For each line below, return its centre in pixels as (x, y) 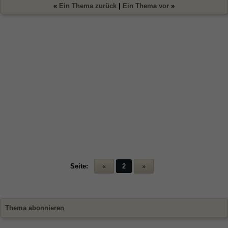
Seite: (79, 166)
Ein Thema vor (146, 6)
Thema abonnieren (35, 208)
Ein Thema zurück (88, 6)
